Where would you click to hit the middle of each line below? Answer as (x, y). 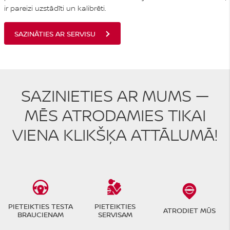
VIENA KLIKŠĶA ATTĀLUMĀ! (115, 135)
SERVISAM (115, 215)
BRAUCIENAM (41, 215)
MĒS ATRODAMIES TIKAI (115, 115)
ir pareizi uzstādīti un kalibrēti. (55, 8)
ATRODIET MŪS (189, 210)
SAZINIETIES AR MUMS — (115, 96)
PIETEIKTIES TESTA (41, 206)
